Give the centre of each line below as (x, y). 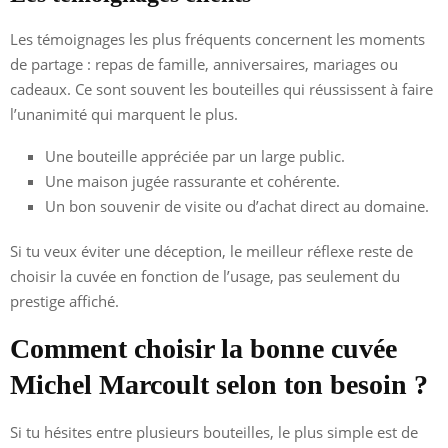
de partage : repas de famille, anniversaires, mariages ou (204, 63)
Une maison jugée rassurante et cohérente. (192, 180)
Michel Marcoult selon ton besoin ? (219, 384)
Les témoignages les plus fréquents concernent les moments (217, 38)
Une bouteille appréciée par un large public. (195, 155)
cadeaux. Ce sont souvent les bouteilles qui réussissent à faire (221, 88)
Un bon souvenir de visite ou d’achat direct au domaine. (237, 205)
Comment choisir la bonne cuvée (203, 348)
